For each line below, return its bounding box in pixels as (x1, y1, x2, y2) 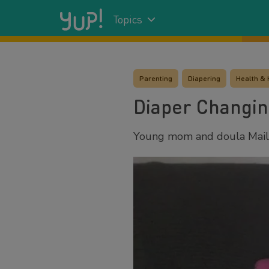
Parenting (139, 73, 172, 83)
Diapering (188, 73, 220, 83)
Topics (113, 12, 143, 26)
